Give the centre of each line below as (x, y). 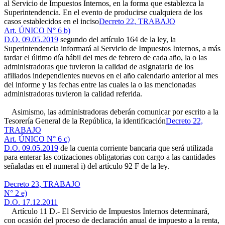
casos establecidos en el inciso (51, 21)
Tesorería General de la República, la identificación (85, 121)
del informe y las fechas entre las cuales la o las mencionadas (100, 85)
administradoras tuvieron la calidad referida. (73, 94)
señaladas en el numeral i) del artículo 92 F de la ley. (87, 166)
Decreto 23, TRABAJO (42, 184)
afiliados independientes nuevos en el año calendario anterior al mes (111, 76)
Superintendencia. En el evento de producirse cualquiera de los (103, 12)
